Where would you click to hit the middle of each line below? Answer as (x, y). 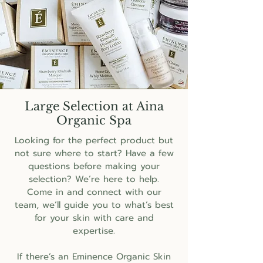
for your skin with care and (94, 218)
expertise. (94, 231)
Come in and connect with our (94, 192)
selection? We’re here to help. (94, 179)
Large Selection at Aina (94, 106)
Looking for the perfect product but (94, 140)
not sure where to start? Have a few (94, 153)
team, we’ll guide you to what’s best (94, 205)
